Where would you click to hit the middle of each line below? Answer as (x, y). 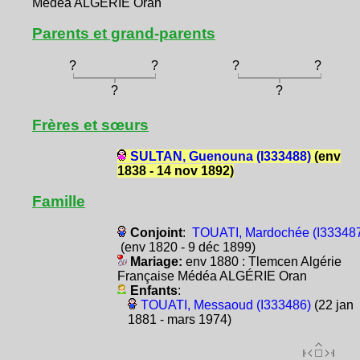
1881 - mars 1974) (179, 319)
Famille (59, 201)
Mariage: (156, 261)
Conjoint (156, 232)
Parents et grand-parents (124, 34)
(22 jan (332, 305)
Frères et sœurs (90, 125)
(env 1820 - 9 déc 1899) (186, 247)
